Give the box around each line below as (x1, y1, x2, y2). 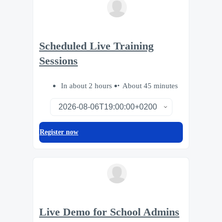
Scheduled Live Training (39, 40, 154, 52)
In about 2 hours (61, 81, 114, 90)
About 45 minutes (122, 81, 178, 90)
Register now (40, 128, 78, 136)
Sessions (39, 55, 78, 67)
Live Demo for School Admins (39, 206, 179, 219)
